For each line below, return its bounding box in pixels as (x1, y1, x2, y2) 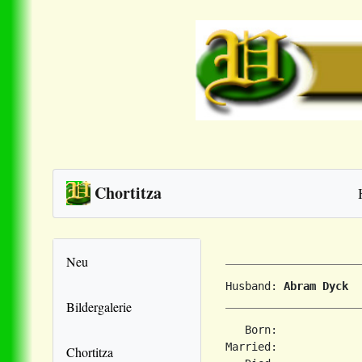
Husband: (225, 279, 284, 293)
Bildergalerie (66, 297, 132, 315)
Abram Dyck (284, 279, 348, 293)
